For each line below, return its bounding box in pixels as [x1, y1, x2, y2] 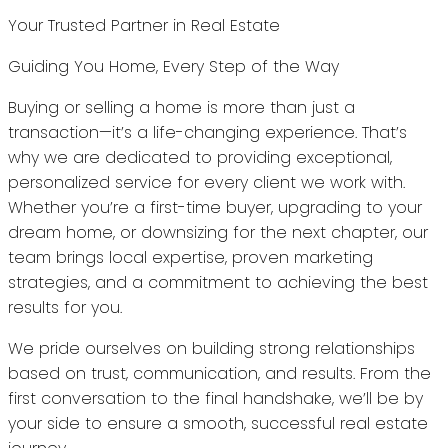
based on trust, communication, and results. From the [8, 362, 431, 386]
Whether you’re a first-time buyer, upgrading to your [8, 196, 422, 220]
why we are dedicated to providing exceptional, [8, 146, 392, 170]
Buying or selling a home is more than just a [8, 96, 355, 120]
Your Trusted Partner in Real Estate [8, 14, 280, 38]
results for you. [8, 296, 122, 320]
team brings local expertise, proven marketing [8, 246, 373, 270]
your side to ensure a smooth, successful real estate [8, 412, 428, 436]
